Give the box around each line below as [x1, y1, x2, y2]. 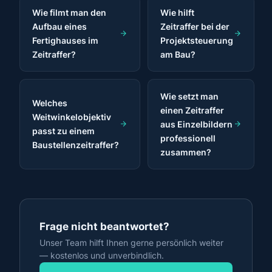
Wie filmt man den [32, 7, 106, 18]
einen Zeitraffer [160, 104, 224, 115]
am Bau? [160, 49, 195, 59]
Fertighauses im [32, 35, 98, 46]
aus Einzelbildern [160, 118, 233, 129]
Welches [32, 98, 67, 109]
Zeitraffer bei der [160, 21, 229, 32]
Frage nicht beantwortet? [39, 220, 169, 233]
